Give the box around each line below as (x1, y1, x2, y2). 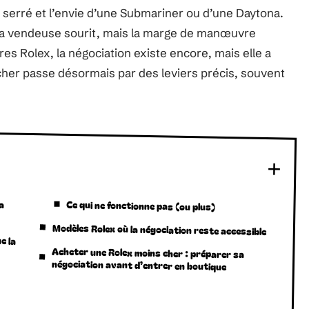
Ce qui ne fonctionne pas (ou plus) (66, 197, 216, 214)
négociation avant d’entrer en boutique (51, 256, 227, 274)
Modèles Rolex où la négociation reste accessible (52, 220, 267, 239)
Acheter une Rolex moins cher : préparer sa (52, 243, 245, 261)
